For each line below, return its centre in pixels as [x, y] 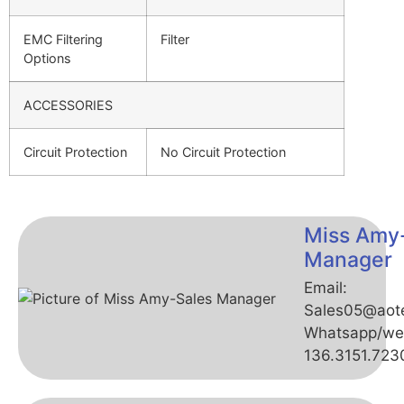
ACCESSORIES [68, 106]
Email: [326, 288]
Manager [348, 260]
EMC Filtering [63, 40]
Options [47, 59]
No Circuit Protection [223, 152]
